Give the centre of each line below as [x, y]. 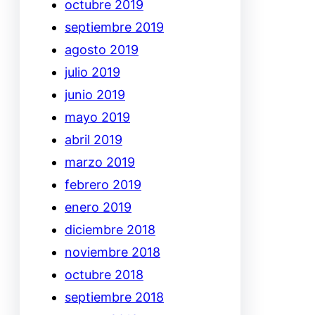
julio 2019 [92, 72]
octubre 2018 [104, 274]
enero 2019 [98, 207]
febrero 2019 [103, 184]
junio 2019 [95, 94]
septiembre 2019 [114, 27]
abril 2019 [94, 139]
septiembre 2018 [114, 297]
